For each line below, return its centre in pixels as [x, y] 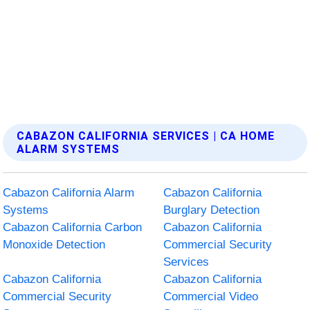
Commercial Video [211, 296]
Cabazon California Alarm [69, 192]
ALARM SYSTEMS [69, 149]
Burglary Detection [211, 210]
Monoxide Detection [54, 244]
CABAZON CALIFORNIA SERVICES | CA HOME [146, 136]
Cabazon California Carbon [73, 227]
